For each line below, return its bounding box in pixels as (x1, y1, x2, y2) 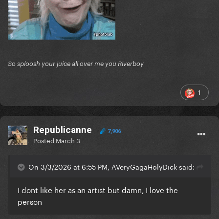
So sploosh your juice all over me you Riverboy (8, 60, 144, 68)
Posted (33, 135, 56, 145)
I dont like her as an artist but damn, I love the (18, 183, 178, 196)
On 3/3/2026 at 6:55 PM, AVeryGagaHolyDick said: (28, 161, 195, 172)
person (18, 195, 42, 207)
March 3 (56, 135, 80, 145)
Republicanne (33, 124, 92, 136)
